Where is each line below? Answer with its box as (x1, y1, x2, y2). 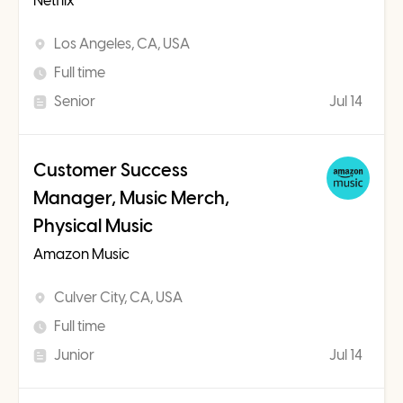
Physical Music (33, 215, 153, 237)
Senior (54, 93, 95, 111)
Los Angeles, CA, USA (54, 35, 190, 53)
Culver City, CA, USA (54, 289, 183, 307)
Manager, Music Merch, (33, 187, 229, 210)
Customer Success (33, 159, 188, 182)
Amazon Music (33, 246, 130, 264)
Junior (54, 346, 94, 364)
